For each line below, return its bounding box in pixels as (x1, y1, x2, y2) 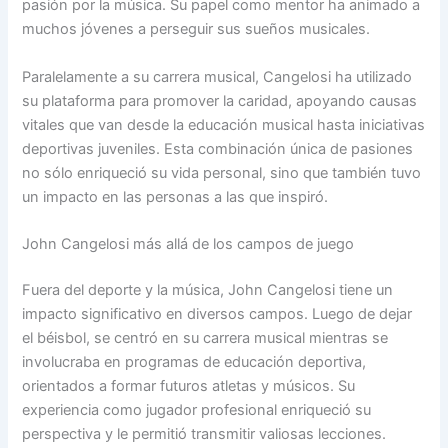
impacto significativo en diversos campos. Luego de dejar (22, 304, 413, 323)
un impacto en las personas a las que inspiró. (22, 187, 329, 206)
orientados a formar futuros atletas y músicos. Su (22, 376, 356, 395)
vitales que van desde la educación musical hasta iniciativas (22, 115, 426, 134)
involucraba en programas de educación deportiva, (22, 352, 367, 371)
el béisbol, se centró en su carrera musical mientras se (22, 328, 389, 347)
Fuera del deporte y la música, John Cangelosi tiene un (22, 280, 394, 299)
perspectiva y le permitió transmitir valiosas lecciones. (22, 424, 387, 443)
